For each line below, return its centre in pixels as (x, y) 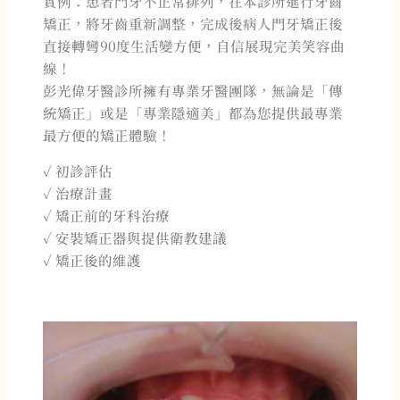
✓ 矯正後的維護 (92, 260)
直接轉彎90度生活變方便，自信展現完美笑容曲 (194, 45)
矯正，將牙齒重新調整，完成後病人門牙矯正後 (193, 23)
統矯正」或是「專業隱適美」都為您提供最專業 (193, 112)
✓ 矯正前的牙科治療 (107, 216)
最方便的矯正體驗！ (108, 134)
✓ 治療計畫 (78, 193)
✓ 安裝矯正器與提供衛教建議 (135, 238)
